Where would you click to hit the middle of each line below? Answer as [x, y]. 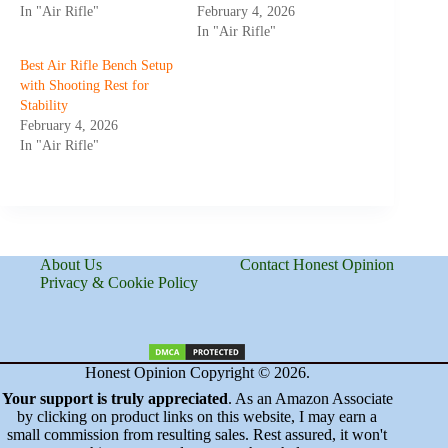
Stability [44, 106]
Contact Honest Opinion [317, 265]
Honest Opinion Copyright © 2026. [197, 373]
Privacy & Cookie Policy [119, 283]
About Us [71, 265]
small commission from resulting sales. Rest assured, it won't [197, 435]
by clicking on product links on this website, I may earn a [197, 417]
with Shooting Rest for [84, 86]
